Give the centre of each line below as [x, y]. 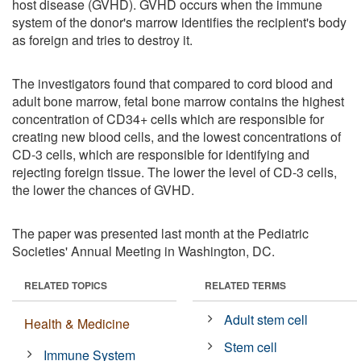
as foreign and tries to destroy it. [102, 39]
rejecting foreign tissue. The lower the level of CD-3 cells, [174, 172]
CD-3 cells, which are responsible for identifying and [161, 154]
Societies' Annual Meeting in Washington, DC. [143, 251]
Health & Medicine [77, 323]
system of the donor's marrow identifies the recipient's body [179, 22]
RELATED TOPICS [66, 285]
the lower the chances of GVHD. [103, 189]
